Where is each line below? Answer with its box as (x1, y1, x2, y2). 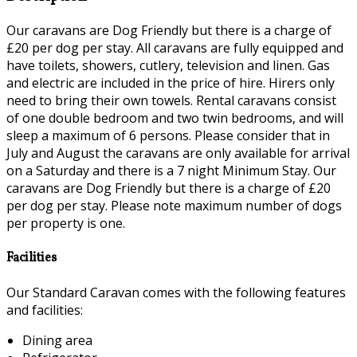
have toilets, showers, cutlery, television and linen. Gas (6, 57, 330, 75)
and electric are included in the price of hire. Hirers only (6, 74, 335, 92)
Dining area (22, 331, 92, 349)
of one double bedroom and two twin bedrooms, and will (6, 109, 343, 127)
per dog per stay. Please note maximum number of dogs (6, 197, 342, 215)
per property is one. (6, 214, 125, 233)
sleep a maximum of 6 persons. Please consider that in (6, 127, 330, 145)
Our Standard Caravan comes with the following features (6, 283, 346, 301)
